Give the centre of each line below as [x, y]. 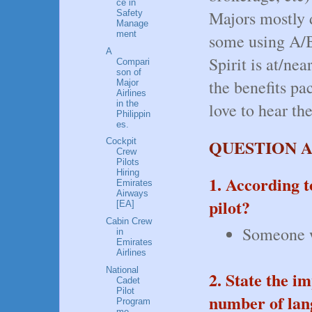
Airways [133, 194]
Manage [133, 23]
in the [128, 103]
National [123, 270]
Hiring [128, 173]
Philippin [134, 114]
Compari [133, 61]
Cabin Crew [129, 221]
